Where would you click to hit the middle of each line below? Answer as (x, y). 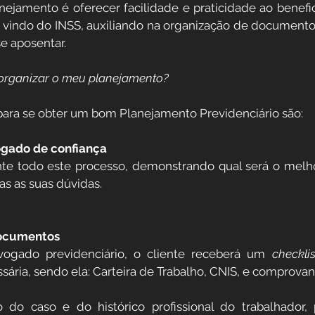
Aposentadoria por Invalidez (141, 78)
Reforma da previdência (147, 191)
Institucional (118, 135)
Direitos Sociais (67, 22)
